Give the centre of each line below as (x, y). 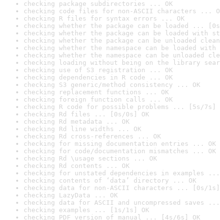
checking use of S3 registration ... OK (98, 70)
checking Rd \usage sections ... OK (90, 158)
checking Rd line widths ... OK (82, 129)
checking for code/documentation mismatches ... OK (120, 151)
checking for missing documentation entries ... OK (120, 144)
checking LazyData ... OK (71, 195)
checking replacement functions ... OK (96, 92)
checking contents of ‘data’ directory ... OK (110, 180)
